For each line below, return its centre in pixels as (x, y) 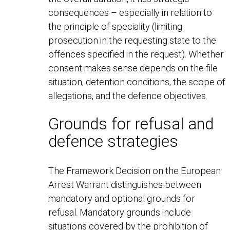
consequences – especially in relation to (130, 12)
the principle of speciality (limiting (116, 26)
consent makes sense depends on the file (133, 68)
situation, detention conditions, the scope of (137, 82)
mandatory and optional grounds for (122, 199)
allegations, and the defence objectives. (128, 95)
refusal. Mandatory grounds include (120, 213)
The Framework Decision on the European (135, 171)
